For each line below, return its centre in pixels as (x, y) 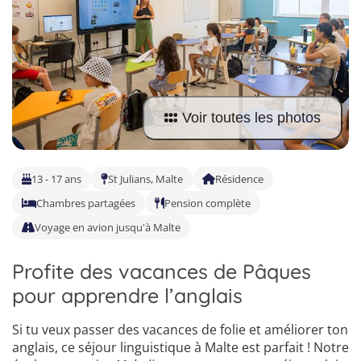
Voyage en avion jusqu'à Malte (107, 227)
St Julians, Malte (145, 179)
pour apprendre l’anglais (127, 295)
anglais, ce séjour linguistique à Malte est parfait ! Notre (180, 347)
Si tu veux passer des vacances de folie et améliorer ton (180, 330)
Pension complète (207, 203)
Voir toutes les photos (251, 118)
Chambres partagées (85, 203)
